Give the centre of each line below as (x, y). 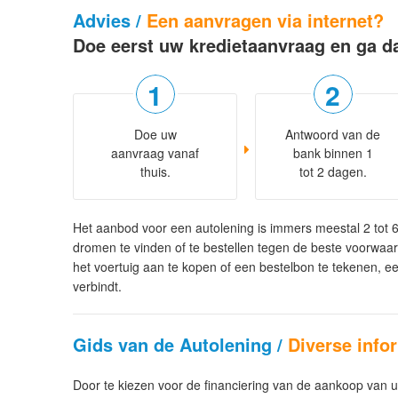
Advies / (107, 20)
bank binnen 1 (333, 153)
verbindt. (97, 287)
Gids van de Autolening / (178, 345)
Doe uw (155, 135)
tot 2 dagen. (333, 172)
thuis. (155, 172)
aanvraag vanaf (155, 153)
